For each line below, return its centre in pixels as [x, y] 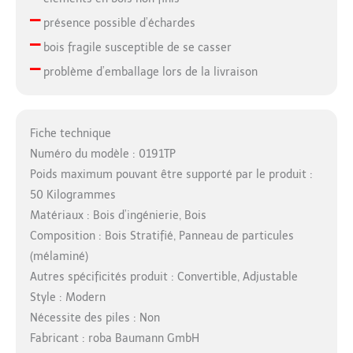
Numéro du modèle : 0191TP [102, 154]
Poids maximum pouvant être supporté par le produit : [171, 175]
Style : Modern [67, 298]
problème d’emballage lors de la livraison [149, 72]
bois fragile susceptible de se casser [136, 48]
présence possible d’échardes [117, 24]
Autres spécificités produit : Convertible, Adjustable [163, 277]
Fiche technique [70, 134]
